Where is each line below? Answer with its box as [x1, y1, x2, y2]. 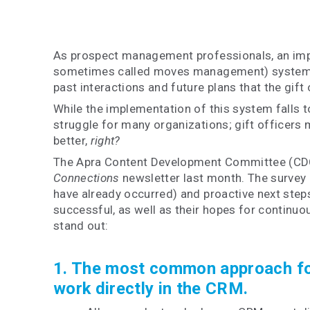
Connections [53, 171, 120, 185]
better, [53, 134, 91, 147]
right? [90, 134, 120, 147]
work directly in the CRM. [53, 278, 248, 298]
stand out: [53, 219, 109, 232]
